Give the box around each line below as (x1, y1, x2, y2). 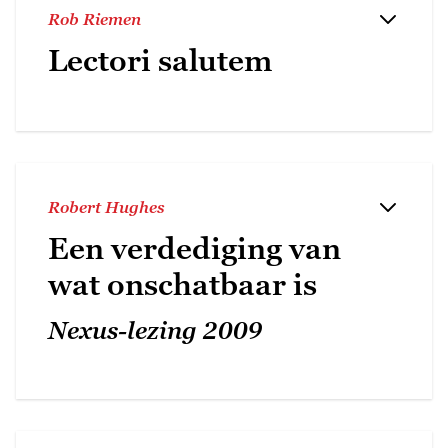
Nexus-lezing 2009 (48, 315, 263, 345)
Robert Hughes (48, 197, 165, 216)
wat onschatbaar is (48, 266, 317, 302)
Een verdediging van (48, 230, 341, 266)
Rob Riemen (48, 9, 141, 28)
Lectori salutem (48, 42, 272, 78)
